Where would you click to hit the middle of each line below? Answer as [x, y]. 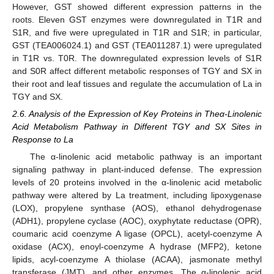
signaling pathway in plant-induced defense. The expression [137, 170]
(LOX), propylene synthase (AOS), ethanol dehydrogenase [137, 208]
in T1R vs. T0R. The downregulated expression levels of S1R [137, 58]
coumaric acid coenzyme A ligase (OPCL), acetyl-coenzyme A [137, 234]
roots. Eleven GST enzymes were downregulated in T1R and [137, 20]
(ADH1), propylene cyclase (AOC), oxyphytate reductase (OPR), [137, 221]
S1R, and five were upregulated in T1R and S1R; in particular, [137, 33]
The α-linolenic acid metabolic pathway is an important [146, 157]
